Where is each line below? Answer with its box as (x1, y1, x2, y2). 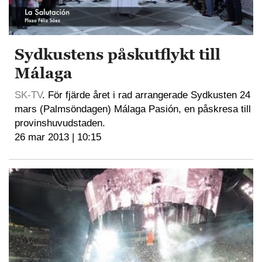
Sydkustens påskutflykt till (15, 44, 220, 65)
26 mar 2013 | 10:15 (15, 132, 101, 143)
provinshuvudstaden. (15, 118, 105, 129)
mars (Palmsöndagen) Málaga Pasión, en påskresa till (15, 104, 251, 115)
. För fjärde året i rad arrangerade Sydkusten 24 (42, 89, 250, 101)
